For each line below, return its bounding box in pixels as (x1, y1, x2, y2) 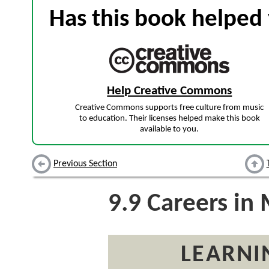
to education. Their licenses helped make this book (79, 114, 260, 124)
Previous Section (53, 159, 117, 169)
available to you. (140, 125, 199, 134)
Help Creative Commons (107, 85, 232, 97)
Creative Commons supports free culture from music (75, 103, 264, 113)
